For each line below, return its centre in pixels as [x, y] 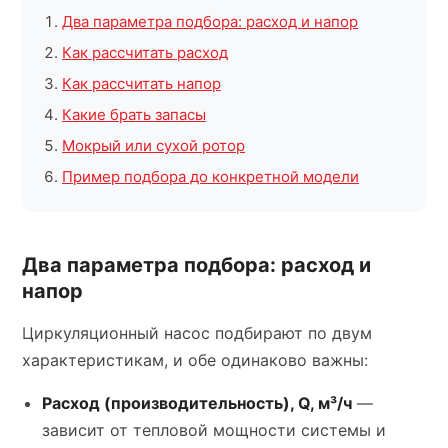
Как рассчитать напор [141, 83]
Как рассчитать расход [145, 52]
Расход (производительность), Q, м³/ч [197, 403]
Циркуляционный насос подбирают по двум [197, 333]
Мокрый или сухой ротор [153, 145]
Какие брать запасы [134, 114]
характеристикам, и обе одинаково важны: [195, 360]
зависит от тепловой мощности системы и [214, 430]
